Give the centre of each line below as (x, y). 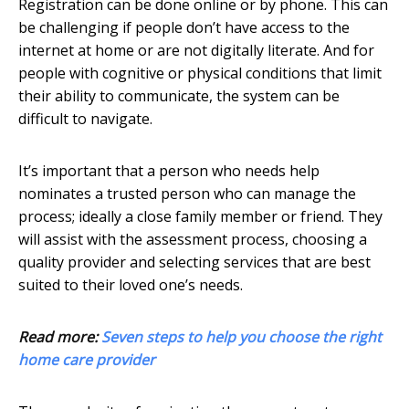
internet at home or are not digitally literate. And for (196, 51)
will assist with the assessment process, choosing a (193, 240)
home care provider (87, 360)
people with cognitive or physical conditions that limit (200, 73)
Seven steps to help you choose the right (241, 337)
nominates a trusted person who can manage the (187, 194)
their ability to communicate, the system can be (179, 96)
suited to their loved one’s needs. (131, 285)
